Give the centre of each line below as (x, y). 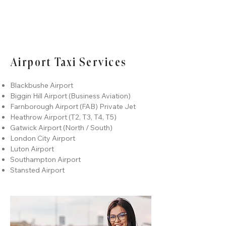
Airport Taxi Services (68, 63)
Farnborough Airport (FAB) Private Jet (73, 106)
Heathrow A (30, 117)
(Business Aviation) (99, 96)
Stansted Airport (37, 170)
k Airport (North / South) (73, 128)
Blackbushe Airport (42, 85)
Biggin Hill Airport (39, 96)
